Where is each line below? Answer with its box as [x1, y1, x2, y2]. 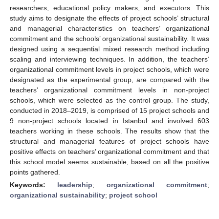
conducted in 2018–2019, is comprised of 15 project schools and [10, 106, 209, 114]
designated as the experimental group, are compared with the [10, 75, 209, 84]
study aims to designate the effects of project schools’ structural [10, 14, 209, 22]
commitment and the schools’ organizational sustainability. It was [10, 34, 209, 43]
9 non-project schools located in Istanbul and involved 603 [10, 116, 209, 125]
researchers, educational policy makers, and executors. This [10, 3, 209, 12]
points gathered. [10, 168, 60, 176]
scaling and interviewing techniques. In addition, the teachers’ [10, 55, 209, 63]
